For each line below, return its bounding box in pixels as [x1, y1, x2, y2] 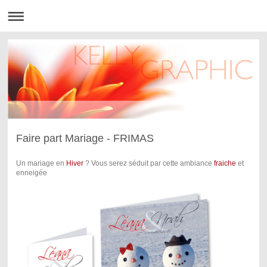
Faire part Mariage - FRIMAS [15, 132, 154, 145]
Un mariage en [15, 159, 66, 168]
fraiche [213, 159, 236, 168]
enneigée [15, 169, 47, 178]
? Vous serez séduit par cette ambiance [83, 159, 214, 168]
